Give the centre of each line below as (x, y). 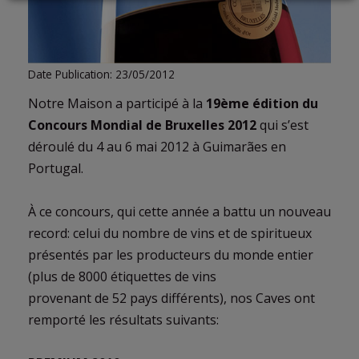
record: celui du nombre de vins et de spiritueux (170, 233)
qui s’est (282, 125)
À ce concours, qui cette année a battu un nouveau (179, 211)
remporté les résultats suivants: (123, 319)
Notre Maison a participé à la (117, 103)
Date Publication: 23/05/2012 (101, 74)
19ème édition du (262, 103)
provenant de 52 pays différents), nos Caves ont (171, 298)
